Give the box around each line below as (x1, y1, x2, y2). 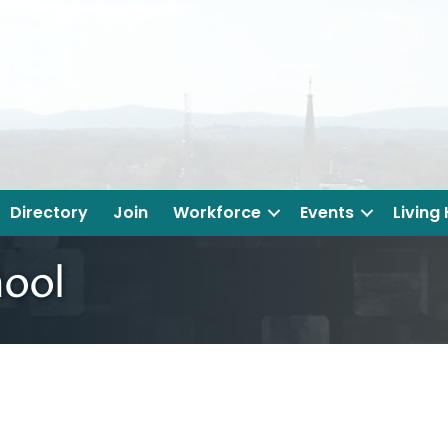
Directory (10, 201, 88, 225)
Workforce (173, 201, 261, 225)
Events (300, 201, 354, 225)
